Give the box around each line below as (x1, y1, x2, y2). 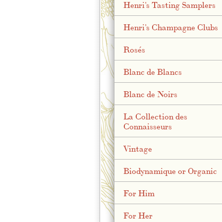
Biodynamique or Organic (123, 164, 217, 176)
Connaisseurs (123, 119, 172, 132)
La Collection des (123, 110, 187, 122)
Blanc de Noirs (123, 87, 177, 100)
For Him (123, 186, 155, 199)
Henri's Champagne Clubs (123, 20, 218, 33)
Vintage (123, 142, 152, 154)
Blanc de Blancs (123, 65, 182, 77)
